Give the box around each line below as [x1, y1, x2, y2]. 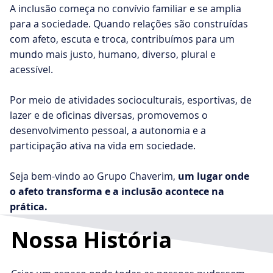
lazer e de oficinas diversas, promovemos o [10, 108, 208, 122]
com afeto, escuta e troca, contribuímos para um [10, 32, 235, 46]
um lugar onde [178, 169, 250, 183]
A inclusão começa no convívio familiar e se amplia [10, 2, 242, 16]
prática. [10, 200, 48, 214]
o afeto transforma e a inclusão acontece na [10, 185, 225, 199]
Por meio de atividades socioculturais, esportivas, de [10, 93, 252, 107]
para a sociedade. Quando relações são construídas [10, 17, 249, 31]
